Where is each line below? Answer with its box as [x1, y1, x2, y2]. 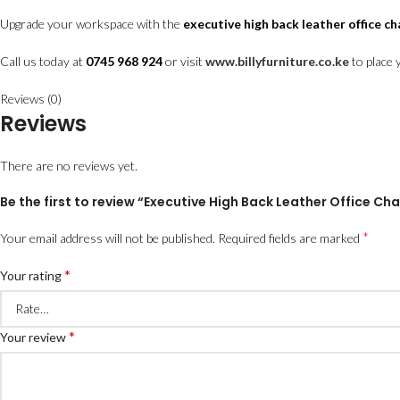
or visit [162, 54, 205, 69]
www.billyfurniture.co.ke [205, 54, 349, 69]
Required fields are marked [218, 230, 362, 246]
